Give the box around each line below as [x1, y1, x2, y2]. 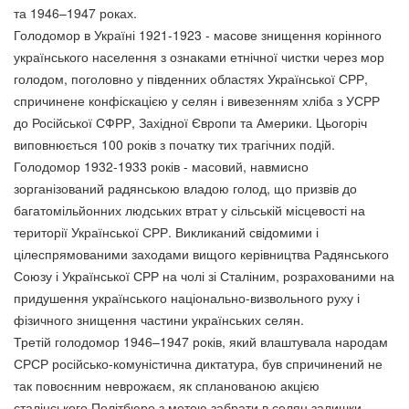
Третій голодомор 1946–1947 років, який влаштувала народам [14, 332, 388, 351]
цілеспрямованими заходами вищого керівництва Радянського [14, 245, 389, 263]
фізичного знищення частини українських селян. [14, 310, 304, 329]
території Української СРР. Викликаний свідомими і [14, 223, 319, 241]
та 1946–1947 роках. [14, 4, 137, 22]
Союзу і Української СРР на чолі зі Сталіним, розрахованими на [14, 267, 394, 285]
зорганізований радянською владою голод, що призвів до [14, 179, 357, 197]
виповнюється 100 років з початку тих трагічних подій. [14, 135, 335, 153]
